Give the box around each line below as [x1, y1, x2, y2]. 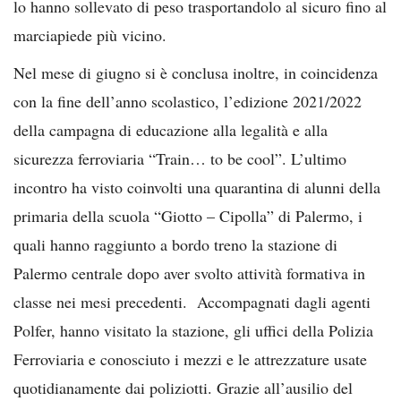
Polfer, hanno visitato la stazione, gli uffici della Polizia [13, 319, 373, 341]
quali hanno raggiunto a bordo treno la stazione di [13, 233, 337, 255]
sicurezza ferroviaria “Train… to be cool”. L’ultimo [13, 147, 346, 169]
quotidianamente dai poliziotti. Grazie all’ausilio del [13, 376, 353, 398]
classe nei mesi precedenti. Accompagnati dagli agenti [13, 290, 371, 312]
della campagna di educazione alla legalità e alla [13, 118, 328, 141]
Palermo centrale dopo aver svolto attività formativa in [13, 261, 365, 284]
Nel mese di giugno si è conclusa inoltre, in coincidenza [13, 61, 378, 83]
